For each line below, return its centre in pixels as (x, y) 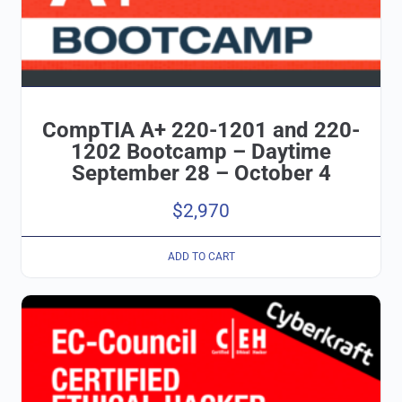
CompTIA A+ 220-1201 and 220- (201, 130)
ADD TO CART (201, 257)
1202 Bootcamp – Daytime (201, 151)
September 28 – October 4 (201, 173)
